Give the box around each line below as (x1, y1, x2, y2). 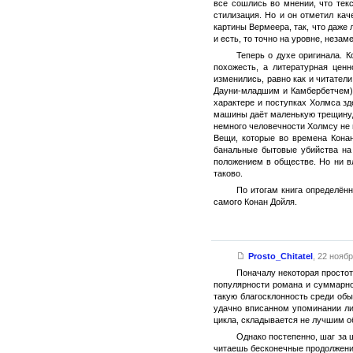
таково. (214, 168, 243, 178)
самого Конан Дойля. (214, 196, 297, 206)
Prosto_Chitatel (247, 251, 313, 261)
